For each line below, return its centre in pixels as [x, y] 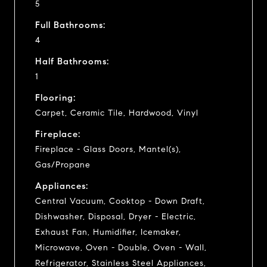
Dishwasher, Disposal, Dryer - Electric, [116, 216]
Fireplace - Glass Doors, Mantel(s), [108, 149]
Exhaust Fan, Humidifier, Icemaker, [108, 232]
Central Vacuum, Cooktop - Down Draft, [120, 201]
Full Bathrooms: [70, 25]
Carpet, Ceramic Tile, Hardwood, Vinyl [117, 113]
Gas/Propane [63, 164]
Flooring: [55, 97]
